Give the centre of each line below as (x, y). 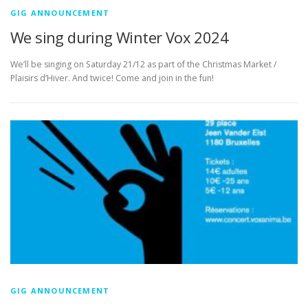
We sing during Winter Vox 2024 (119, 37)
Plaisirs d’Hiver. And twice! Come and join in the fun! (112, 78)
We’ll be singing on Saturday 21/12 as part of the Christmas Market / (143, 65)
